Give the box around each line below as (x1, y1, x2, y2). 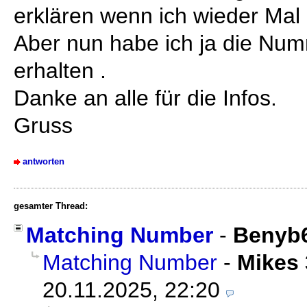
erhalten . (14, 58, 106, 83)
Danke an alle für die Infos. (14, 85, 277, 110)
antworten (23, 156, 64, 167)
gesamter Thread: (14, 200, 88, 211)
